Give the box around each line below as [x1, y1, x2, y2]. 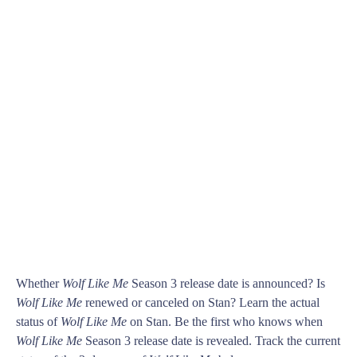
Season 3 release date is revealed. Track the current [82, 334, 340, 348]
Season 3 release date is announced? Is [128, 277, 325, 291]
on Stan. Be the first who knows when [127, 315, 323, 329]
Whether [16, 277, 62, 291]
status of [16, 315, 61, 329]
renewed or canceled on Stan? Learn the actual [82, 296, 320, 310]
